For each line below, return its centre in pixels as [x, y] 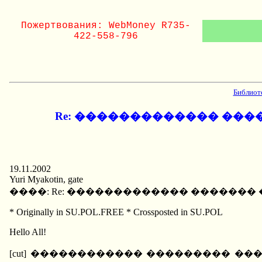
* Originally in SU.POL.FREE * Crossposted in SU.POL [116, 212]
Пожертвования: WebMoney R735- [106, 26]
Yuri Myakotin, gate [46, 180]
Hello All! [28, 232]
